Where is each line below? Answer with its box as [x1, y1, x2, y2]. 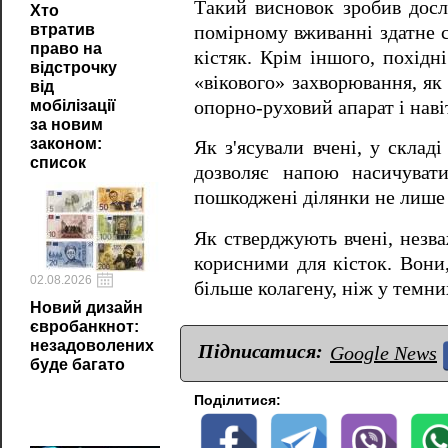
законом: [30, 135, 102, 152]
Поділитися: [194, 392, 281, 409]
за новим [30, 116, 103, 133]
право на [30, 40, 102, 57]
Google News [330, 342, 437, 365]
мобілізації [30, 97, 116, 114]
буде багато [30, 356, 125, 373]
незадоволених [30, 337, 154, 354]
